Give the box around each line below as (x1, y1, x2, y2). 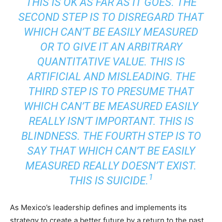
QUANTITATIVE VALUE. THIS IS (37, 55, 185, 68)
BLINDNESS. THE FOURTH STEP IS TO (21, 129, 201, 142)
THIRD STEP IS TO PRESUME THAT (28, 85, 194, 98)
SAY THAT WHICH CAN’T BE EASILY (27, 144, 195, 157)
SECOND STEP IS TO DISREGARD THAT (18, 10, 204, 23)
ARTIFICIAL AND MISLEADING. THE (27, 70, 195, 83)
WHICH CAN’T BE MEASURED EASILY (24, 100, 198, 112)
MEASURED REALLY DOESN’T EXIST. (25, 159, 197, 172)
